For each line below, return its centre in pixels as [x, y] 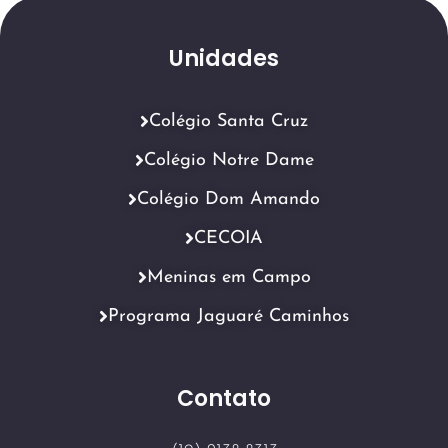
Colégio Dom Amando [228, 199]
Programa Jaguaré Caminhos [228, 316]
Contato [224, 398]
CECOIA [228, 238]
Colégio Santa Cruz [228, 121]
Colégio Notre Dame [228, 160]
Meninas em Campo [228, 277]
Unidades [224, 58]
